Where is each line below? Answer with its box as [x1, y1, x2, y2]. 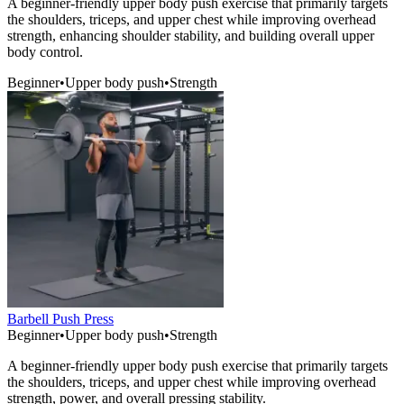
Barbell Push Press [7, 311, 114, 327]
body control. [7, 44, 83, 60]
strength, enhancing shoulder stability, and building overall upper [7, 28, 374, 44]
